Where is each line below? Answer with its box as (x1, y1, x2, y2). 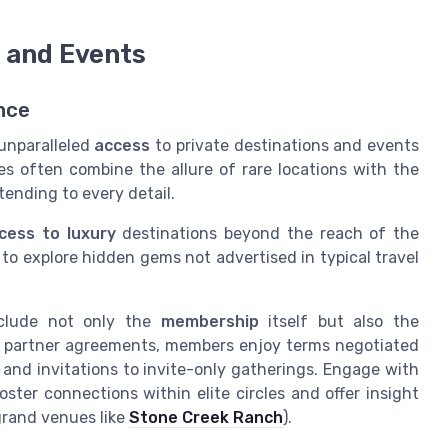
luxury (66, 224, 116, 244)
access (94, 136, 151, 156)
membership (160, 312, 259, 332)
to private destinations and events (150, 136, 420, 156)
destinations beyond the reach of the (115, 224, 420, 244)
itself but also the (258, 312, 420, 332)
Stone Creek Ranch (129, 408, 283, 428)
